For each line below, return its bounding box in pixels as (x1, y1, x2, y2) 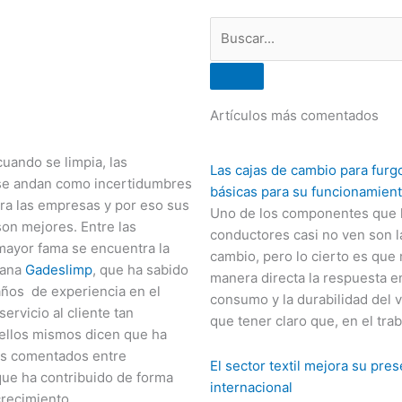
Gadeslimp (25, 261, 92, 278)
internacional (210, 378, 293, 396)
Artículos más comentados (210, 106, 379, 124)
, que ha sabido (92, 261, 188, 278)
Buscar (209, 18, 253, 35)
